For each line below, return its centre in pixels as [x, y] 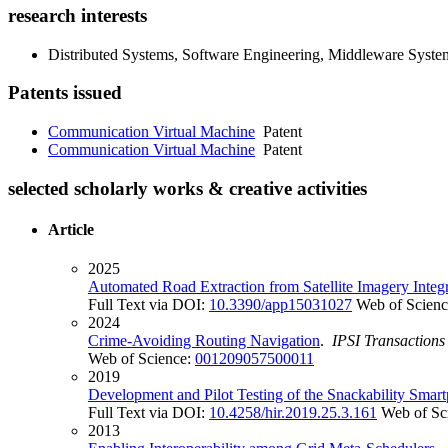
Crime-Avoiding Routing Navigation [204, 341]
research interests [77, 15]
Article [71, 230]
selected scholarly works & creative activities [187, 188]
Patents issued [65, 93]
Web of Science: [141, 359]
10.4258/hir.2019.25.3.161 [293, 413]
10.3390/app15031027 [280, 305]
